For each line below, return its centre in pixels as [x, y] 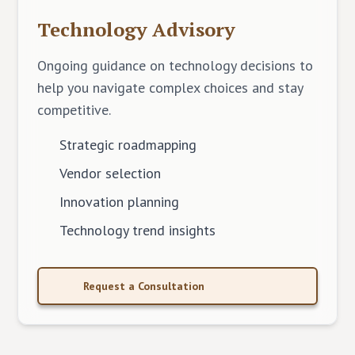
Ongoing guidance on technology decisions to [176, 65]
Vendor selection [111, 173]
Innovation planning [120, 202]
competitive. [74, 110]
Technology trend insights [138, 230]
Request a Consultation [144, 286]
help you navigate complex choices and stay [170, 88]
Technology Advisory [137, 29]
